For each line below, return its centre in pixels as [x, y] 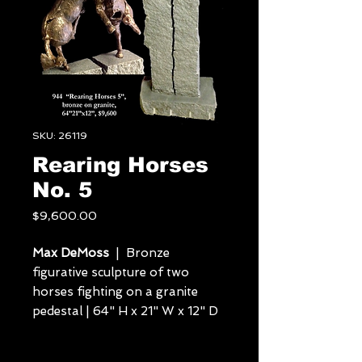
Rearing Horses [120, 164]
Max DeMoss [71, 253]
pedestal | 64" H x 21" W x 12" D [125, 311]
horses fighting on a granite [115, 292]
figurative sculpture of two [111, 272]
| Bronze [139, 253]
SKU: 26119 [60, 136]
